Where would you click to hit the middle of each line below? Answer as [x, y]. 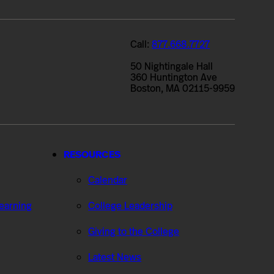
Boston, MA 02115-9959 [183, 89]
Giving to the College [134, 231]
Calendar [108, 180]
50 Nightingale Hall [172, 67]
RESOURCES [92, 154]
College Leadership [130, 206]
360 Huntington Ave [174, 78]
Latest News [115, 257]
